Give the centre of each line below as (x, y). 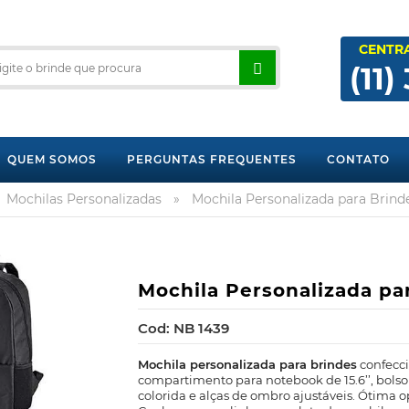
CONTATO (358, 159)
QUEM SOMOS (52, 159)
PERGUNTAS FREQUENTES (211, 159)
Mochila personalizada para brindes (247, 364)
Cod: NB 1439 (184, 328)
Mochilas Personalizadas (84, 199)
